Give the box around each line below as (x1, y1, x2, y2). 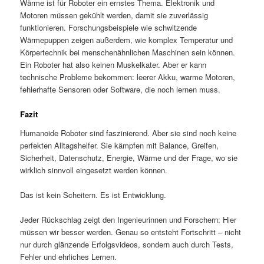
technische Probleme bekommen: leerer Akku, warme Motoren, (20, 71, 236, 83)
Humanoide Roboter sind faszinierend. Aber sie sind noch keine (20, 127, 237, 138)
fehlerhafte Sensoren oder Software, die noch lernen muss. (20, 84, 221, 95)
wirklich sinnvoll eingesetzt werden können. (20, 164, 168, 176)
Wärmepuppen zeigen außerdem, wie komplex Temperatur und (20, 34, 233, 46)
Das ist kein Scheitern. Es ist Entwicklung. (20, 189, 167, 201)
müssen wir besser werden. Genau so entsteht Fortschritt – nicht (20, 226, 242, 238)
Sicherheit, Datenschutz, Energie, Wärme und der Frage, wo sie (20, 151, 238, 163)
